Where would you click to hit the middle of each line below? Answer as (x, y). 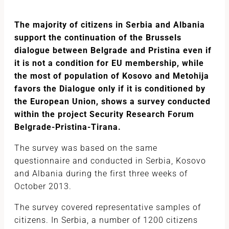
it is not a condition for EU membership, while (109, 63)
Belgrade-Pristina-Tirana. (68, 127)
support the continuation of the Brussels (98, 38)
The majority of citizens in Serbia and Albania (110, 25)
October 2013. (43, 186)
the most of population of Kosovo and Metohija (112, 76)
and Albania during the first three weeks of (101, 174)
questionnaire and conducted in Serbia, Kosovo (110, 161)
